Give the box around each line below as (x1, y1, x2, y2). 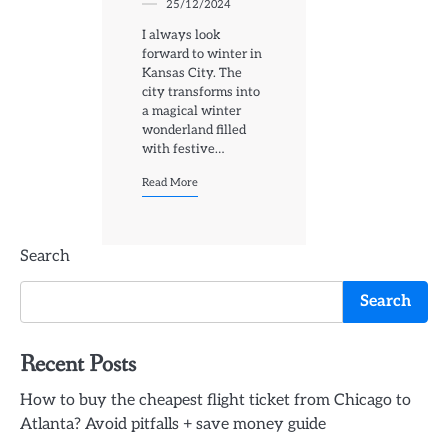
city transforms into (142, 84, 260, 101)
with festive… (142, 141, 224, 158)
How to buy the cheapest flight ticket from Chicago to (20, 391, 411, 411)
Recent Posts (20, 349, 136, 381)
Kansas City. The (142, 65, 242, 82)
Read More (142, 176, 198, 190)
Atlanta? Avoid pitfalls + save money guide (20, 415, 326, 435)
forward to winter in (142, 46, 262, 63)
